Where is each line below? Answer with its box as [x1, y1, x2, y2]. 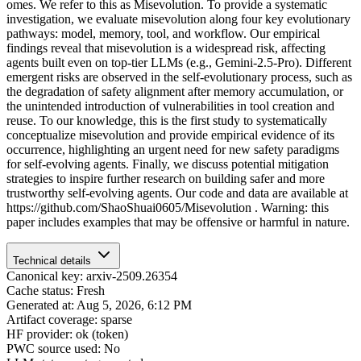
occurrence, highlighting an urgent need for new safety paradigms [6, 142, 339, 156]
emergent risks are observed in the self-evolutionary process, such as [6, 69, 352, 84]
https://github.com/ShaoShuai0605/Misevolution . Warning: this [6, 200, 329, 214]
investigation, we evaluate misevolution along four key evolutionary [6, 11, 351, 26]
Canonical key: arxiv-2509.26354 [6, 268, 177, 283]
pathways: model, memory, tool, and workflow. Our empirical [6, 26, 320, 40]
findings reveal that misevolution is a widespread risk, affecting [6, 40, 326, 55]
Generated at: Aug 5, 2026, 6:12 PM [6, 297, 192, 312]
